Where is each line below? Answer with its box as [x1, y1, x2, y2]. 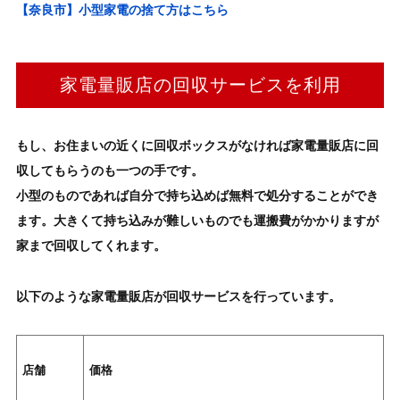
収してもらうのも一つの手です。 [15, 163, 204, 179]
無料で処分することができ [228, 188, 379, 204]
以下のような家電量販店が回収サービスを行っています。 [15, 289, 341, 304]
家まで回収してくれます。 [15, 238, 166, 254]
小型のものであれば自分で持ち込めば [15, 188, 229, 204]
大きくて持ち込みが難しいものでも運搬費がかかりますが [53, 213, 379, 229]
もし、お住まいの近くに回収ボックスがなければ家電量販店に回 [15, 138, 379, 154]
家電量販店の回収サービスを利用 [59, 75, 341, 96]
